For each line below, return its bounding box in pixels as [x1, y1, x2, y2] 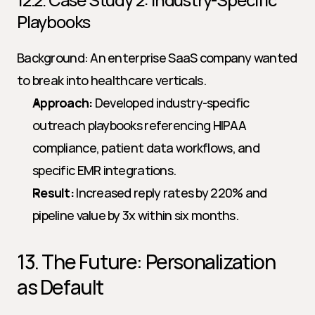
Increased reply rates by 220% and [73, 184, 267, 201]
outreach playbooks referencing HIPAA [32, 117, 247, 134]
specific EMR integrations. [32, 162, 176, 179]
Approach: [32, 94, 93, 111]
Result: [32, 184, 74, 201]
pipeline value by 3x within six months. [32, 207, 238, 224]
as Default [17, 274, 103, 300]
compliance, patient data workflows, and [32, 139, 259, 156]
